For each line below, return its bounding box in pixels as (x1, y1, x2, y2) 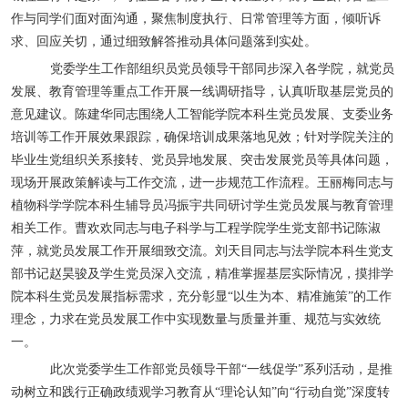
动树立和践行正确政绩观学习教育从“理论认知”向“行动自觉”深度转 (11, 385, 390, 399)
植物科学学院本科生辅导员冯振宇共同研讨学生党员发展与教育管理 (11, 199, 393, 212)
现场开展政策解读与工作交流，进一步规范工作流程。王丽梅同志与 (11, 176, 393, 189)
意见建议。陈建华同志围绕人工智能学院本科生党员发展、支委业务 (11, 107, 393, 121)
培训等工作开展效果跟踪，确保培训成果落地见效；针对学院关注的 (11, 130, 393, 144)
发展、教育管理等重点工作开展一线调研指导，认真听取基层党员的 (11, 85, 393, 98)
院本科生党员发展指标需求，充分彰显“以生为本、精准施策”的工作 (11, 290, 392, 303)
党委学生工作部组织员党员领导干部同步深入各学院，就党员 (50, 62, 394, 76)
